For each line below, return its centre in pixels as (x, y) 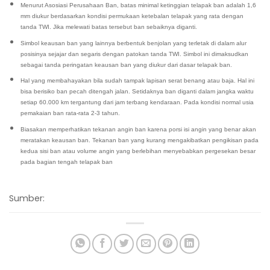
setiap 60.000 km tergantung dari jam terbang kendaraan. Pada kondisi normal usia (137, 102)
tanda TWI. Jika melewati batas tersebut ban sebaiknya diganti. (108, 27)
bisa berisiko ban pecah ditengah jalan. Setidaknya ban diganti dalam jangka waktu (137, 92)
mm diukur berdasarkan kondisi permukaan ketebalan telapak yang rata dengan (132, 16)
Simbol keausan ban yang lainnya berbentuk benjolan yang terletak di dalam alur (133, 43)
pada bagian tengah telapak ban (66, 162)
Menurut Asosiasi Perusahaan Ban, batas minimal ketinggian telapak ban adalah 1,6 (138, 5)
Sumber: (27, 198)
